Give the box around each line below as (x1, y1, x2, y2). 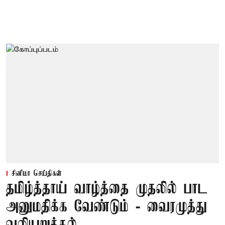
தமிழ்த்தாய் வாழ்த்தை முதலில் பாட (6, 180, 208, 198)
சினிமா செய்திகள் (12, 169, 62, 179)
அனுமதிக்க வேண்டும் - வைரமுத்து (6, 198, 207, 216)
